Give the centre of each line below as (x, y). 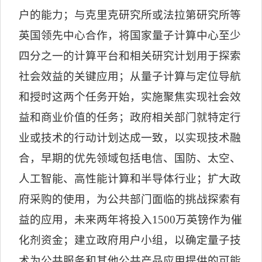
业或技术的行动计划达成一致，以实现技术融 (130, 138)
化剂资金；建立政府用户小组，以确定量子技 (130, 240)
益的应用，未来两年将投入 (86, 220)
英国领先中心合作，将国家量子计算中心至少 (130, 35)
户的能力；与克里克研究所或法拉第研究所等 (130, 15)
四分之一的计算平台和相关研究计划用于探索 (130, 56)
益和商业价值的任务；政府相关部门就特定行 (130, 117)
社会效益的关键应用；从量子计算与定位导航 (130, 76)
